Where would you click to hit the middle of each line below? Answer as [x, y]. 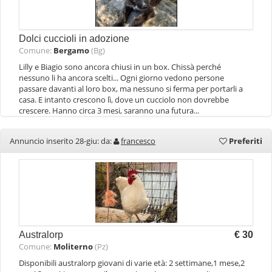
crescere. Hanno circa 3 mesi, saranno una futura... [109, 110]
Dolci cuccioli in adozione [74, 39]
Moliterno [73, 246]
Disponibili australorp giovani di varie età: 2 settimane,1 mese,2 [132, 263]
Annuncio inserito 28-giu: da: [62, 141]
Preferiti [245, 141]
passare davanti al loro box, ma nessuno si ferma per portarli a [131, 89]
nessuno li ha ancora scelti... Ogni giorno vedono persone [121, 78]
